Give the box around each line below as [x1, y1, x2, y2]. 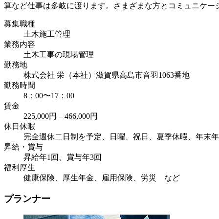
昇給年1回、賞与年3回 [23, 153, 102, 162]
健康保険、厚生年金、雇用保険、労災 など [23, 174, 180, 182]
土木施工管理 [23, 30, 70, 39]
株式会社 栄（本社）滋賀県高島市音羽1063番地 [23, 71, 190, 80]
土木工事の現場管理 [23, 50, 94, 59]
